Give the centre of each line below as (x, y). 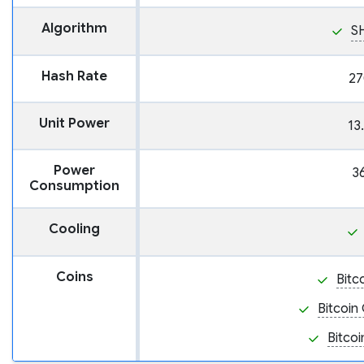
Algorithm (74, 29)
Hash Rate (74, 77)
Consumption (74, 186)
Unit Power (74, 124)
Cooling (74, 230)
